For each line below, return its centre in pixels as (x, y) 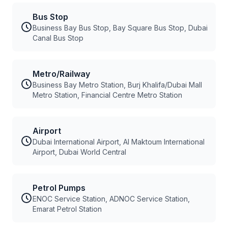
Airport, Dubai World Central (79, 152)
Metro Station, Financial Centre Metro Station (107, 95)
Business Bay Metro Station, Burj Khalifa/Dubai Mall (117, 85)
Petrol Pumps (59, 188)
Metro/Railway (61, 74)
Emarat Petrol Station (67, 209)
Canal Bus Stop (58, 38)
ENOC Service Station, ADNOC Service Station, (111, 199)
